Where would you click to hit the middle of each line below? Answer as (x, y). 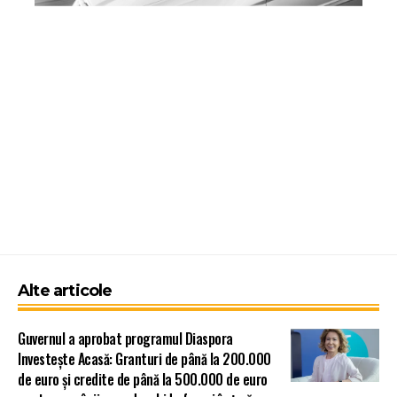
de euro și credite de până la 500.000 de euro (143, 380)
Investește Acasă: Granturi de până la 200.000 (144, 359)
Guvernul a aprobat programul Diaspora (125, 339)
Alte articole (65, 291)
